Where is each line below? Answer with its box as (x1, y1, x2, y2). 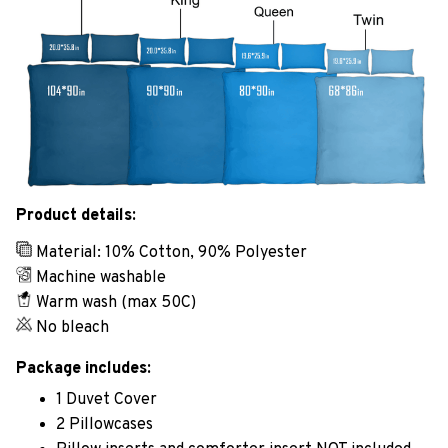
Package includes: (16, 359, 151, 380)
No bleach (36, 318, 113, 339)
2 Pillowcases (56, 414, 153, 435)
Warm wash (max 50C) (36, 293, 196, 314)
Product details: (16, 206, 136, 227)
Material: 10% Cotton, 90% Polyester (36, 243, 307, 264)
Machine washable (36, 268, 166, 289)
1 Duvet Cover (56, 389, 157, 410)
